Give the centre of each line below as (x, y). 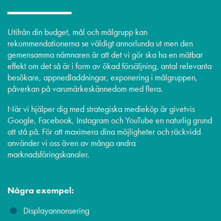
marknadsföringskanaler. (48, 154)
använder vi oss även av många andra (72, 143)
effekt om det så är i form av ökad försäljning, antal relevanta (110, 66)
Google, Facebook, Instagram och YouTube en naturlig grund (110, 120)
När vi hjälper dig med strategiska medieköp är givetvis (101, 109)
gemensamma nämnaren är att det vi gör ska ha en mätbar (105, 54)
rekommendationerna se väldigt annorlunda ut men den (100, 43)
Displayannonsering (56, 210)
